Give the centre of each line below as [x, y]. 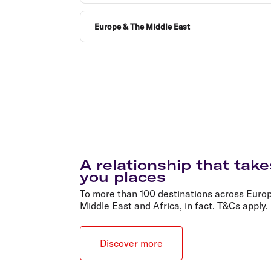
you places [123, 176]
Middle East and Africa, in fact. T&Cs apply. [174, 205]
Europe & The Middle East [142, 26]
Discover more [131, 243]
